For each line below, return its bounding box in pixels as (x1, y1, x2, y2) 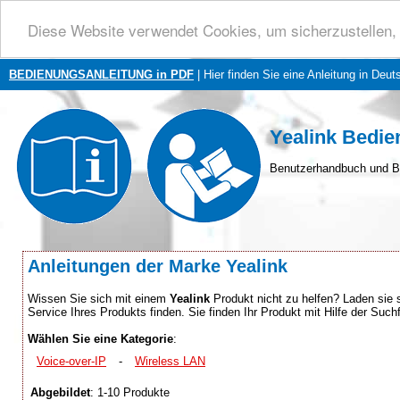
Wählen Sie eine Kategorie (28, 331, 173, 346)
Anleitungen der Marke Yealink (28, 256, 287, 276)
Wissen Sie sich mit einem (28, 291, 170, 305)
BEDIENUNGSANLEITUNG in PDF (9, 68, 194, 81)
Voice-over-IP (37, 354, 106, 368)
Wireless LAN (135, 354, 205, 368)
